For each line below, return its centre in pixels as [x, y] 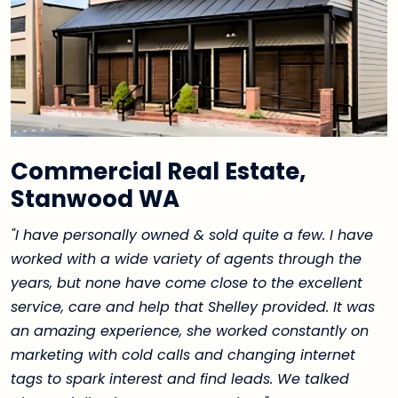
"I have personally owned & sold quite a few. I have [192, 235]
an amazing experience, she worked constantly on [190, 330]
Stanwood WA [95, 199]
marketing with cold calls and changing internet [183, 354]
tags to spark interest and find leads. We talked [180, 378]
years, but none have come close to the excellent [187, 283]
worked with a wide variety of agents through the [186, 259]
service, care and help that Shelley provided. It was [193, 306]
